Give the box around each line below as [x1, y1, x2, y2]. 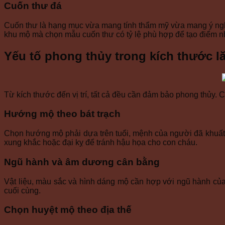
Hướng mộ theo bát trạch [4, 108, 121, 120]
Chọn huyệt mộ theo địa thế [4, 204, 132, 215]
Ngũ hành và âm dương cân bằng [4, 156, 160, 167]
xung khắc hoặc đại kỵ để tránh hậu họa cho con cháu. [4, 138, 197, 147]
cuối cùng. [4, 186, 41, 195]
